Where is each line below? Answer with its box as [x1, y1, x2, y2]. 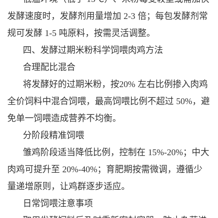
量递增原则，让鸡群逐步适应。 [7, 181, 130, 191]
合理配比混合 [23, 62, 75, 72]
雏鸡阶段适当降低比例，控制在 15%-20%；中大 [23, 147, 209, 157]
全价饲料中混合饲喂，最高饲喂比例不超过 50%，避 [7, 96, 210, 106]
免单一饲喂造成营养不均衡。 [7, 113, 121, 123]
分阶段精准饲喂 [23, 130, 84, 140]
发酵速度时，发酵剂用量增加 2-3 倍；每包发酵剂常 [7, 11, 208, 21]
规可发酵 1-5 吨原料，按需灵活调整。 [7, 28, 155, 38]
